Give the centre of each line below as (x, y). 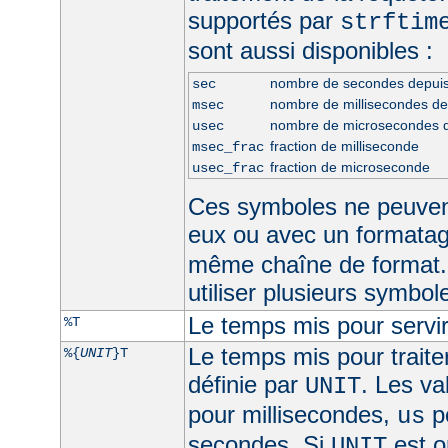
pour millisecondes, (292, 414)
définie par (246, 384)
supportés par (263, 20)
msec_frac (227, 146)
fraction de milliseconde (344, 145)
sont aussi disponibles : (310, 50)
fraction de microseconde (349, 166)
